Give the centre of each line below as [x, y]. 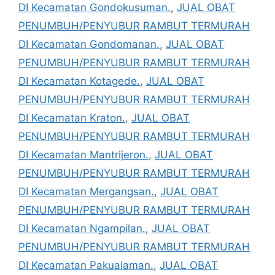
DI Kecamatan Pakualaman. [86, 265]
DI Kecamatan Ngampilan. [82, 228]
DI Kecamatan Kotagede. [79, 81]
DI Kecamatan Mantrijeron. [83, 154]
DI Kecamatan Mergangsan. [86, 191]
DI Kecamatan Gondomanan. [89, 44]
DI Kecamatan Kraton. [72, 118]
